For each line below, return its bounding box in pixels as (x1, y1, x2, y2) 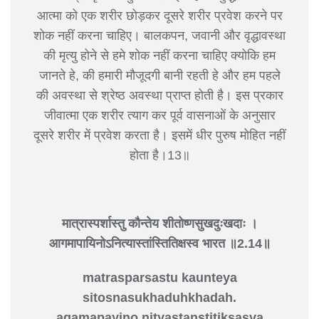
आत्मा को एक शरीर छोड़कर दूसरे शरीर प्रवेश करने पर (36, 8, 283, 23)
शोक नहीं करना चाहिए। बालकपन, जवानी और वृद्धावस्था (33, 28, 286, 43)
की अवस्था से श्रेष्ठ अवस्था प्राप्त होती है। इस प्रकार (36, 88, 283, 103)
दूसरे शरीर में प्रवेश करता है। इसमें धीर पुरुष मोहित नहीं (33, 127, 286, 142)
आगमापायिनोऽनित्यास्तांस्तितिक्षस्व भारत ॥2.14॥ (48, 236, 271, 251)
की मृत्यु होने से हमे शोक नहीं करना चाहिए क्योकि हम (43, 48, 276, 63)
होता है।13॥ (129, 147, 190, 162)
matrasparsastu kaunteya (82, 270, 237, 285)
